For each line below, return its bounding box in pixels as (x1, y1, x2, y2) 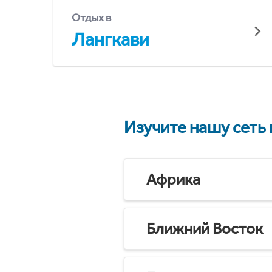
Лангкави (72, 28, 149, 50)
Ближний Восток (146, 219, 263, 238)
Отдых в (72, 10, 111, 24)
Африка (146, 169, 200, 189)
